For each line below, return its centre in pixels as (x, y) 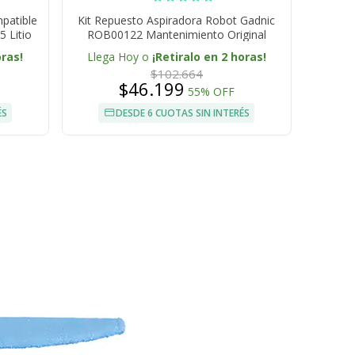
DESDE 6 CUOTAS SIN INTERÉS (183, 113)
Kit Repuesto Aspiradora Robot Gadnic (177, 21)
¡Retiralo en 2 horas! (209, 57)
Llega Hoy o (119, 57)
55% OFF (211, 92)
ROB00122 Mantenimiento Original (176, 35)
